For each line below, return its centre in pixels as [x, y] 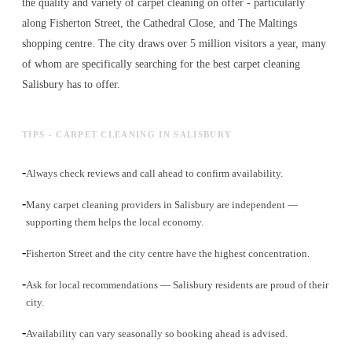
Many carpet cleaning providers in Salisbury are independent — [162, 205]
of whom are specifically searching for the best [128, 64]
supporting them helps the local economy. [115, 222]
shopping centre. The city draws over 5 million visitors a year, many [174, 44]
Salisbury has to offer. [71, 85]
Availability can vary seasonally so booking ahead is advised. [157, 334]
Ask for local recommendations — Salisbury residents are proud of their [177, 285]
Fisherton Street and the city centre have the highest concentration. [168, 254]
